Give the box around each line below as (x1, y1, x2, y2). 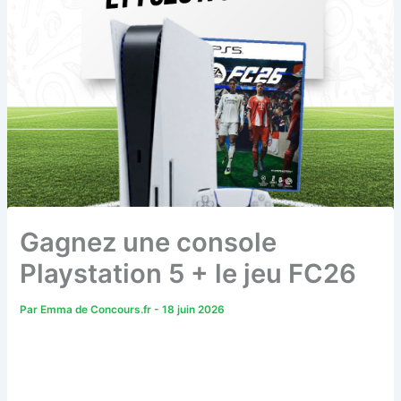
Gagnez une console (20, 226, 277, 258)
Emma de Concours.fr (40, 303, 155, 316)
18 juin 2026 (162, 303, 226, 316)
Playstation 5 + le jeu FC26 (20, 257, 357, 289)
